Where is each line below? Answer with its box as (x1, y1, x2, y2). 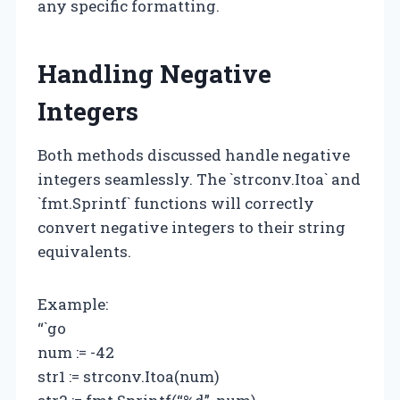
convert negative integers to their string (37, 216, 346, 237)
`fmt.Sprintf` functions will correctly (37, 192, 314, 213)
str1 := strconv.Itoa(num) (37, 365, 220, 387)
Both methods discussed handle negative (37, 144, 350, 165)
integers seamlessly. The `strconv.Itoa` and (37, 168, 361, 189)
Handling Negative (37, 56, 271, 90)
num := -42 (37, 341, 114, 362)
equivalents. (37, 240, 131, 262)
